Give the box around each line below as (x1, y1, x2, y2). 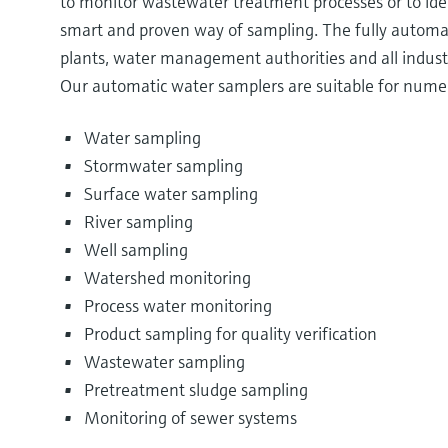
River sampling (84, 210, 193, 234)
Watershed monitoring (84, 266, 251, 290)
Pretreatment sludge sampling (84, 378, 308, 402)
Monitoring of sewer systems (84, 406, 297, 430)
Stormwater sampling (84, 154, 243, 178)
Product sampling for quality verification (84, 322, 377, 346)
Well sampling (84, 238, 188, 262)
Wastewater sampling (84, 350, 245, 374)
